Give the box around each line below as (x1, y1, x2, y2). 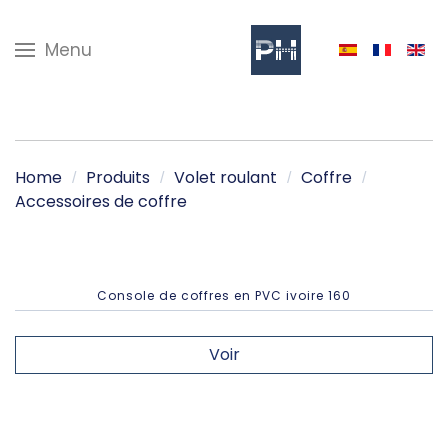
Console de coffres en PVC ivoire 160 (97, 287, 351, 304)
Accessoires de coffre (15, 190, 187, 213)
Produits (86, 166, 150, 189)
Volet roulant (174, 166, 277, 189)
